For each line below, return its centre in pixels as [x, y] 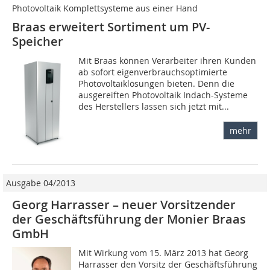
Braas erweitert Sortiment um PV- [111, 27]
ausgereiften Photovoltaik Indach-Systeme [163, 95]
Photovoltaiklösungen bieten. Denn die [157, 84]
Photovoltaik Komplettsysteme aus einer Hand [105, 8]
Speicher [38, 42]
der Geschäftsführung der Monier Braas [129, 219]
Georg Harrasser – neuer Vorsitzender [124, 205]
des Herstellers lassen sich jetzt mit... [154, 107]
